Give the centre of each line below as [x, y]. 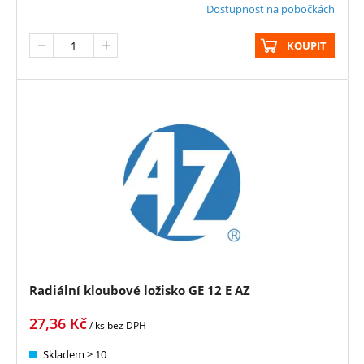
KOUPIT [307, 46]
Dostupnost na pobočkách [271, 9]
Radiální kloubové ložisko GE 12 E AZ [140, 290]
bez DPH [127, 326]
